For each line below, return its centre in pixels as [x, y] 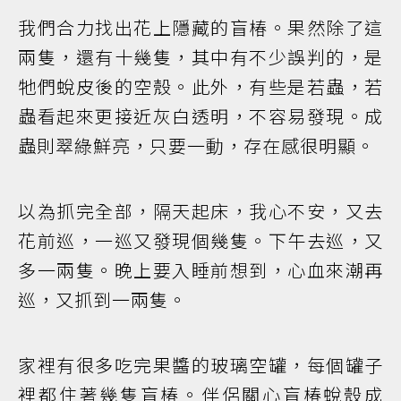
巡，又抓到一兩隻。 [102, 299]
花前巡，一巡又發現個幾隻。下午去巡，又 [200, 240]
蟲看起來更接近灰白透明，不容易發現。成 [200, 115]
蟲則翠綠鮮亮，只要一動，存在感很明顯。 [196, 145]
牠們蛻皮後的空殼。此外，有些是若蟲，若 [200, 86]
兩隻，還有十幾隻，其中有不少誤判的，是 [200, 56]
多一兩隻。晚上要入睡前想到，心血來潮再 [200, 269]
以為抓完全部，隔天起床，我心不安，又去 [200, 210]
